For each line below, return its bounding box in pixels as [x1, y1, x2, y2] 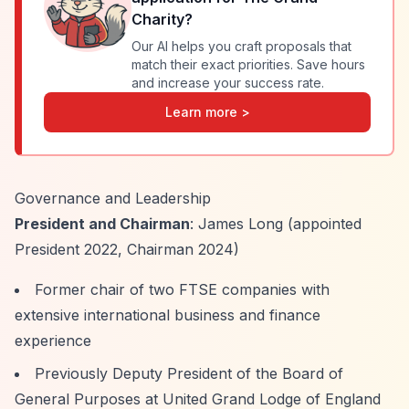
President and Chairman [15, 215, 190, 233]
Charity [131, 10, 184, 28]
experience [15, 331, 91, 350]
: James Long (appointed [190, 215, 362, 233]
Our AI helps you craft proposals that [131, 38, 351, 54]
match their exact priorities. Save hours [131, 57, 365, 72]
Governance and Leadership [15, 189, 211, 207]
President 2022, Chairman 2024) [15, 240, 239, 258]
